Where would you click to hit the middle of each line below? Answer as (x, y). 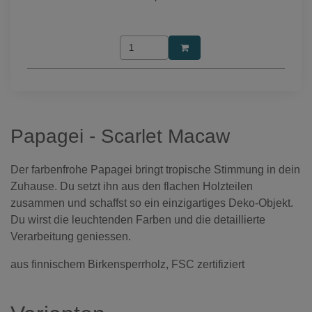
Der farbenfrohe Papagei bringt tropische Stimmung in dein (155, 170)
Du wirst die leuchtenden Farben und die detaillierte (138, 220)
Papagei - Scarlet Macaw (120, 136)
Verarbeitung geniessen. (71, 237)
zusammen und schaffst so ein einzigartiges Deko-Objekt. (152, 203)
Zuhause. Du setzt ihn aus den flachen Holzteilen (132, 187)
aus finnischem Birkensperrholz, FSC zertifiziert (127, 265)
